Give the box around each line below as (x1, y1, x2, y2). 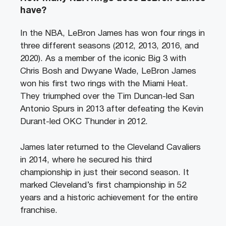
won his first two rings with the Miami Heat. (20, 80, 188, 88)
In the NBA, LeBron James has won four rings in (20, 30, 205, 38)
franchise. (20, 206, 58, 214)
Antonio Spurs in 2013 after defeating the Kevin (20, 105, 203, 114)
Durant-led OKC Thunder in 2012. (20, 118, 148, 126)
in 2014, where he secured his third (20, 156, 152, 164)
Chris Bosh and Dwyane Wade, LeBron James (20, 68, 196, 76)
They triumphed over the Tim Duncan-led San (20, 93, 194, 101)
